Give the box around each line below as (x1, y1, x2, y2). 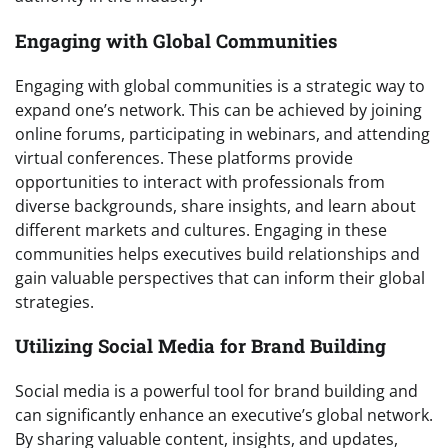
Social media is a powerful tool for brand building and (15, 379, 418, 402)
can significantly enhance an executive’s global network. (15, 403, 433, 426)
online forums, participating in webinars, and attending (15, 122, 430, 145)
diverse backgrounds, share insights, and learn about (15, 194, 416, 217)
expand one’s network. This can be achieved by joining (15, 98, 422, 121)
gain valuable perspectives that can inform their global (15, 266, 425, 289)
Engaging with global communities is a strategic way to (15, 74, 425, 97)
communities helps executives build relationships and (15, 242, 420, 265)
